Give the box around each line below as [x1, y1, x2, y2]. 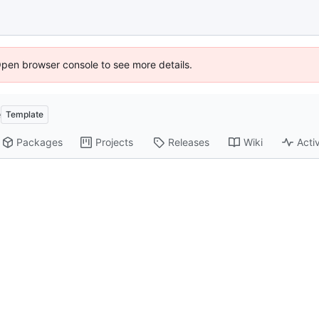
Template [6, 109, 43, 120]
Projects [95, 136, 134, 149]
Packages [16, 136, 63, 149]
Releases [168, 136, 210, 149]
